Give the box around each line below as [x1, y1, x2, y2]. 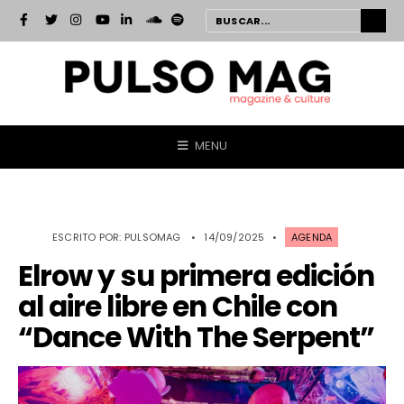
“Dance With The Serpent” [18, 317, 375, 357]
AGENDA [291, 229, 333, 244]
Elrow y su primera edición [18, 255, 375, 296]
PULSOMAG [124, 229, 181, 244]
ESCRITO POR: [52, 229, 124, 244]
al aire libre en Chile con [18, 286, 338, 326]
